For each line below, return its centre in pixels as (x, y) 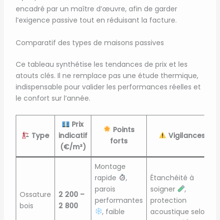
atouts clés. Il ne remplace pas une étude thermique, (107, 75)
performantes (119, 200)
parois (105, 189)
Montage (110, 166)
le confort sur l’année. (53, 98)
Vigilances (186, 135)
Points (123, 129)
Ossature (35, 194)
